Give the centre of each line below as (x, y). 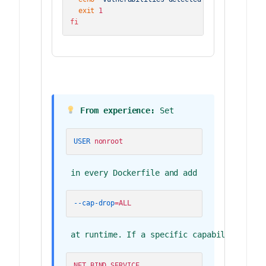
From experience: (115, 111)
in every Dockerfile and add (134, 172)
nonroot (106, 141)
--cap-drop (94, 203)
